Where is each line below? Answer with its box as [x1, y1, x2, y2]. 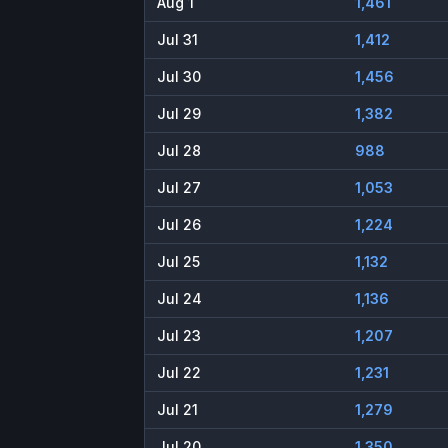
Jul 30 [157, 68, 201, 86]
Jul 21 [157, 401, 198, 419]
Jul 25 [157, 253, 200, 271]
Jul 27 [157, 179, 201, 197]
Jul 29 [157, 105, 201, 123]
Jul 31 [157, 31, 198, 49]
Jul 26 [157, 216, 201, 234]
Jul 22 [157, 364, 201, 382]
